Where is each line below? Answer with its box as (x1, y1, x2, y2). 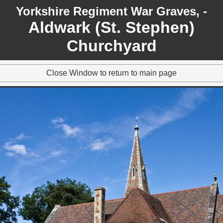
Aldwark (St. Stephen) (28, 18, 195, 36)
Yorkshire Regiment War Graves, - (16, 4, 207, 18)
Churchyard (66, 37, 157, 55)
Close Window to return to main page (46, 69, 177, 77)
